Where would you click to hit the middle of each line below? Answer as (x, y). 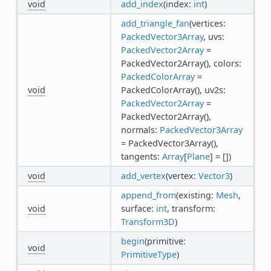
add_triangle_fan (155, 23)
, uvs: (214, 36)
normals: (140, 129)
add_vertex (143, 175)
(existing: (196, 195)
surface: (138, 208)
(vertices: (207, 23)
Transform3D (148, 221)
